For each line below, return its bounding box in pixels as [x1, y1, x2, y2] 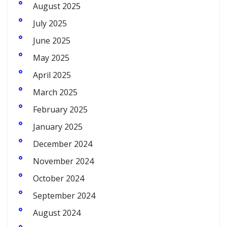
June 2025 [33, 34, 70, 46]
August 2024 [33, 207, 81, 218]
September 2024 [33, 190, 95, 201]
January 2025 [33, 121, 83, 132]
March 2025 [33, 86, 78, 98]
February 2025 [33, 103, 88, 115]
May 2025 [33, 52, 69, 63]
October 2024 [33, 172, 84, 184]
